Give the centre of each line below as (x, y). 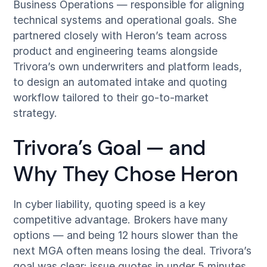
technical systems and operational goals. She (125, 20)
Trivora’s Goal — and (109, 148)
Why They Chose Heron (126, 174)
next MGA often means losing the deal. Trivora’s (133, 251)
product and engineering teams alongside (116, 51)
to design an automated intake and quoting (120, 82)
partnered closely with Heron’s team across (120, 35)
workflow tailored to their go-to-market (111, 97)
